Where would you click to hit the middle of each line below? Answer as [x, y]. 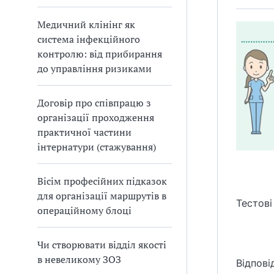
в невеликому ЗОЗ [79, 259]
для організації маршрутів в [102, 196]
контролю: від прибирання [100, 54]
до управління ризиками [94, 68]
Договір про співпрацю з [94, 103]
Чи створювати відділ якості [102, 245]
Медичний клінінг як [86, 24]
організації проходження [96, 117]
